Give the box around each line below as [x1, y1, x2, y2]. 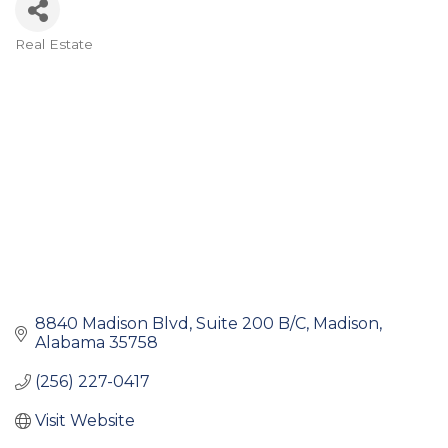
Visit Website [35, 411, 135, 431]
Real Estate [15, 36, 93, 53]
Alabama [35, 333, 105, 353]
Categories [14, 46, 140, 76]
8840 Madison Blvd [35, 314, 189, 334]
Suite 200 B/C [196, 314, 306, 334]
